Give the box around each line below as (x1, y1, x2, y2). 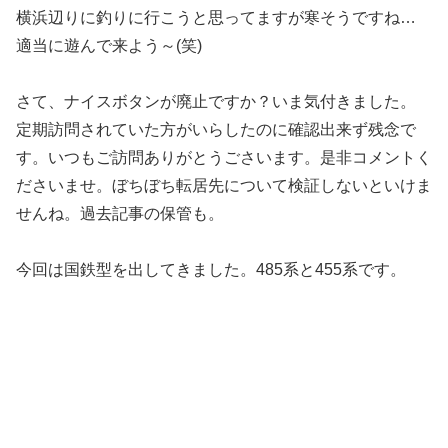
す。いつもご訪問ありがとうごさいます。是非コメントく (16, 148, 432, 166)
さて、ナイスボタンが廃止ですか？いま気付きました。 (16, 92, 416, 110)
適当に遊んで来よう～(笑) (16, 36, 210, 54)
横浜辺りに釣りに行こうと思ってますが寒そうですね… (16, 8, 416, 26)
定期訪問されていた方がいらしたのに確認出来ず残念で (16, 120, 416, 138)
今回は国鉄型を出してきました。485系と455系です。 (16, 260, 406, 278)
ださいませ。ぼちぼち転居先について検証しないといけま (16, 176, 432, 194)
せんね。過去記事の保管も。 (16, 204, 232, 222)
